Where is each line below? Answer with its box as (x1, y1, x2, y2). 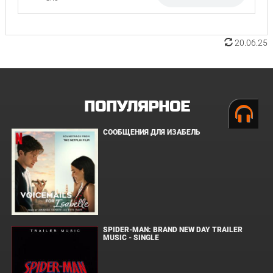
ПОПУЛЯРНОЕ (83, 98, 190, 116)
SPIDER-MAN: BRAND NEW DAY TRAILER (103, 225, 243, 234)
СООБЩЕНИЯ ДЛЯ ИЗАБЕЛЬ (103, 128, 200, 136)
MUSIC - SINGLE (103, 233, 160, 242)
